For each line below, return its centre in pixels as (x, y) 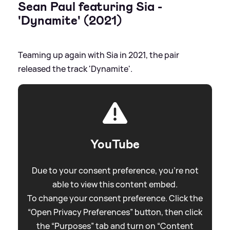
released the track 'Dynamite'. (75, 69)
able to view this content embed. (115, 184)
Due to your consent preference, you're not (115, 170)
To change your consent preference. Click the (115, 198)
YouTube (115, 144)
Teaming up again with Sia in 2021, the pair (99, 55)
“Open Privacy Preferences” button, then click (115, 212)
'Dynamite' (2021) (70, 20)
